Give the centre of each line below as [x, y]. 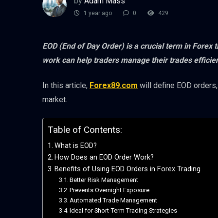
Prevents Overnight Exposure [110, 190]
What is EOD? [75, 146]
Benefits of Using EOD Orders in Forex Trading [127, 169]
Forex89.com [114, 86]
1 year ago [97, 13]
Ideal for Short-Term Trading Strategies [124, 211]
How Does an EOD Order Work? [104, 158]
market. [55, 100]
